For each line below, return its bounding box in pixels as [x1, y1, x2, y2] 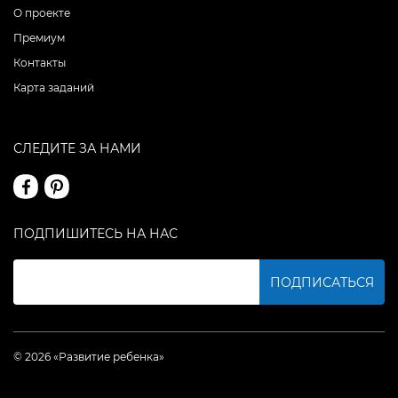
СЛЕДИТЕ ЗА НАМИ [13, 140, 141, 157]
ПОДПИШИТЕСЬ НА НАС [13, 226, 178, 243]
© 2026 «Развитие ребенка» [13, 350, 164, 364]
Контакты [13, 56, 66, 70]
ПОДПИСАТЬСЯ [269, 274, 374, 291]
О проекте [13, 6, 70, 20]
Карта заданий [13, 81, 94, 95]
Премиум [13, 31, 65, 45]
